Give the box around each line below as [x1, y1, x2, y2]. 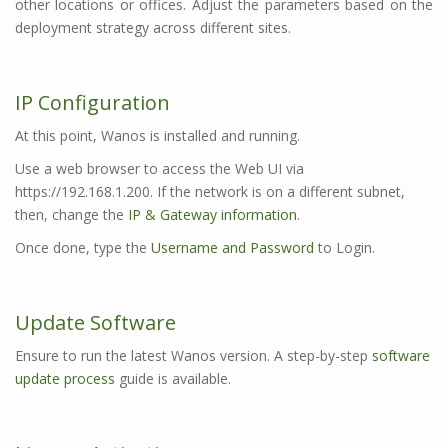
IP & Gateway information [128, 205, 297, 225]
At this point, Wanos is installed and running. [15, 126, 300, 146]
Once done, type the [15, 238, 151, 258]
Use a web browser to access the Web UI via [15, 159, 304, 179]
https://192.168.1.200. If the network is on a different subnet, [15, 182, 405, 202]
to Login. [314, 238, 375, 258]
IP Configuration [15, 89, 170, 117]
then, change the [15, 205, 128, 225]
